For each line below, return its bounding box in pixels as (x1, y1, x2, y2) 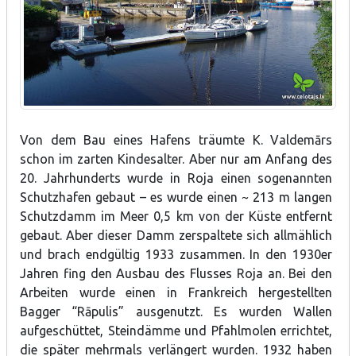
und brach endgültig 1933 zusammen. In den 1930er (20, 247, 333, 262)
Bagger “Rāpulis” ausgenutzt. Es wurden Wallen (20, 304, 333, 319)
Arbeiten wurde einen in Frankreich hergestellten (20, 285, 333, 300)
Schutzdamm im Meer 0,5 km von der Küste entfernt (20, 209, 333, 224)
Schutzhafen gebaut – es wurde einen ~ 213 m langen (20, 190, 333, 205)
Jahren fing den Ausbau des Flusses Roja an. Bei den (20, 266, 333, 281)
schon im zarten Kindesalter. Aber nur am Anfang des (20, 152, 333, 167)
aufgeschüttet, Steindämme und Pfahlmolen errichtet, (20, 323, 333, 339)
